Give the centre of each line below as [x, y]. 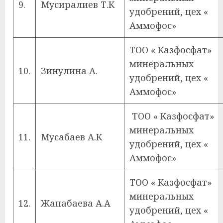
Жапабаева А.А [76, 203]
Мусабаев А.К [71, 137]
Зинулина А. [69, 71]
